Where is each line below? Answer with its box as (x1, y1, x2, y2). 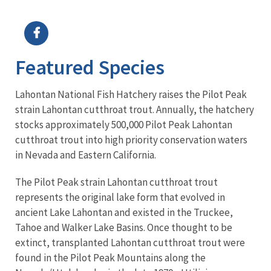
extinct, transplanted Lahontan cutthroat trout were (15, 235, 245, 249)
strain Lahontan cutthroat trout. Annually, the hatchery (15, 102, 254, 116)
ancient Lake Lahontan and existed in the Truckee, (15, 205, 233, 219)
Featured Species (15, 54, 165, 80)
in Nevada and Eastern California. (15, 148, 160, 162)
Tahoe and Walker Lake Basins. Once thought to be (15, 220, 232, 234)
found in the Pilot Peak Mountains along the (15, 250, 206, 264)
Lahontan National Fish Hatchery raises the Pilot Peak (15, 87, 247, 101)
